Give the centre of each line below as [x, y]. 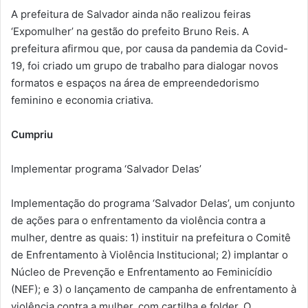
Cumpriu [32, 135]
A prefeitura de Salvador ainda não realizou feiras [131, 14]
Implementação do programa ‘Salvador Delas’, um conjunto [153, 203]
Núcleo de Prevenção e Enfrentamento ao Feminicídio [142, 272]
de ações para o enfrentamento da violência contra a [138, 221]
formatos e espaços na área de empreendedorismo [135, 83]
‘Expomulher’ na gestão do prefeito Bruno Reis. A [130, 32]
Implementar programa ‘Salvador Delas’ [106, 169]
